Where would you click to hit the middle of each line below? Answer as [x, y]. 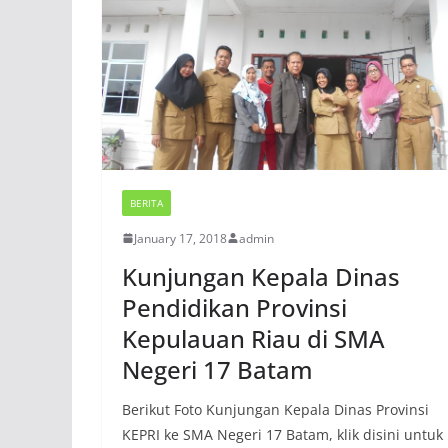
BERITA [146, 202]
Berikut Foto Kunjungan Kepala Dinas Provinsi [275, 409]
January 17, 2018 [180, 238]
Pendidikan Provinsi [234, 307]
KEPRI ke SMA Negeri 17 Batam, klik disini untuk [282, 434]
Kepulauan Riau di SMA [253, 338]
